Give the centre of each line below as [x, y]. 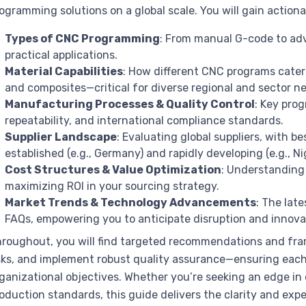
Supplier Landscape [61, 137]
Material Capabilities [64, 71]
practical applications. [61, 55]
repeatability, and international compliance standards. [144, 120]
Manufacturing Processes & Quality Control [130, 104]
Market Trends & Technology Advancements [131, 202]
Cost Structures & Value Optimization [113, 169]
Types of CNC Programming [83, 38]
